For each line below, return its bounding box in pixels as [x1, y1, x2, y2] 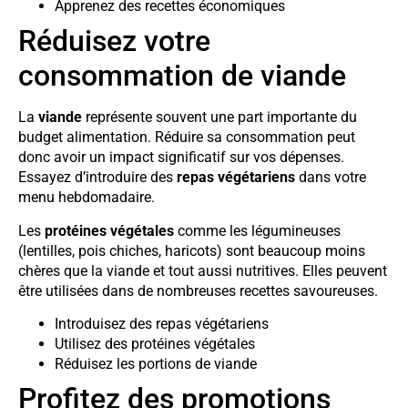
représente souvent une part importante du [82, 108, 357, 127]
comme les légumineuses [174, 221, 341, 240]
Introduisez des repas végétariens [55, 315, 269, 333]
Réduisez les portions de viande [55, 355, 257, 373]
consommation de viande [18, 58, 346, 94]
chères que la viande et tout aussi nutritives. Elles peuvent [18, 261, 387, 280]
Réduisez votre [18, 24, 210, 59]
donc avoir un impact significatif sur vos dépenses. [18, 148, 344, 167]
